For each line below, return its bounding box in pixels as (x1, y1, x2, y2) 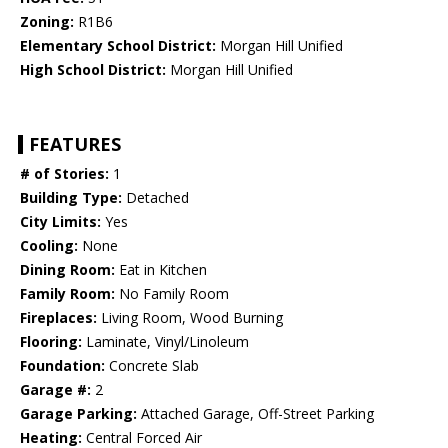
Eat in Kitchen (115, 260, 207, 280)
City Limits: (20, 212, 101, 232)
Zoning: (20, 12, 74, 32)
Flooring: (20, 332, 82, 352)
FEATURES (29, 132, 121, 157)
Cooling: (20, 236, 78, 256)
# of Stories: (20, 164, 109, 184)
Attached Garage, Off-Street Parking (137, 404, 374, 424)
